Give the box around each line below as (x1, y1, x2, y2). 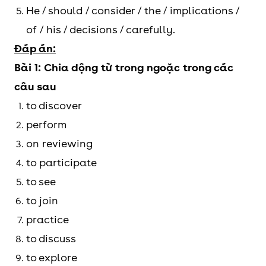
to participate (26, 156, 97, 169)
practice (26, 213, 69, 226)
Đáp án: (14, 42, 56, 55)
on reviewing (26, 137, 93, 150)
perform (26, 118, 66, 131)
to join (26, 194, 58, 207)
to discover (26, 99, 82, 112)
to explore (26, 251, 77, 264)
